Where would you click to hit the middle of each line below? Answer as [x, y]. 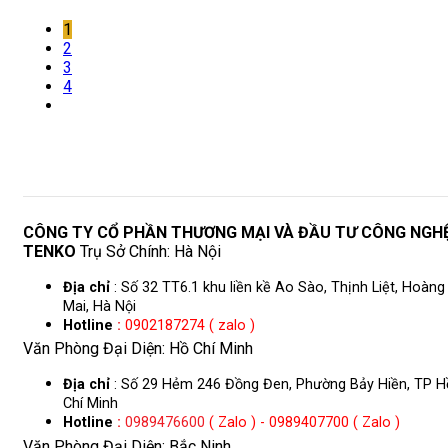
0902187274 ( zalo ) [192, 326]
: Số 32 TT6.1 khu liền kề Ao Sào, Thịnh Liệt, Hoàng [277, 288]
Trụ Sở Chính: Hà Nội [148, 252]
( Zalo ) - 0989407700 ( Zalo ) [302, 423]
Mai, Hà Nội [99, 307]
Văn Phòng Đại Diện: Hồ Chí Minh [138, 349]
